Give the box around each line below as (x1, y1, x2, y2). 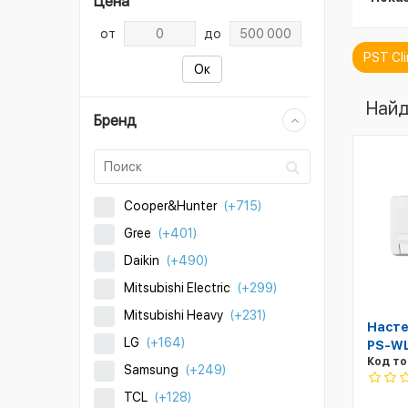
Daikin (124, 253, 159, 268)
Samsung (124, 362, 178, 377)
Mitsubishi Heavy (124, 308, 223, 322)
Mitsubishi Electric (124, 280, 230, 295)
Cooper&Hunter (124, 199, 217, 213)
